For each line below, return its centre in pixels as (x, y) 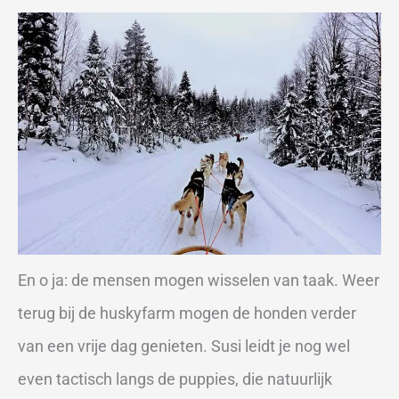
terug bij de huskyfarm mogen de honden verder (187, 313)
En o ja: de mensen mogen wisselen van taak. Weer (199, 280)
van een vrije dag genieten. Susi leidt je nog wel (184, 346)
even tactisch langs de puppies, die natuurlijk (175, 379)
